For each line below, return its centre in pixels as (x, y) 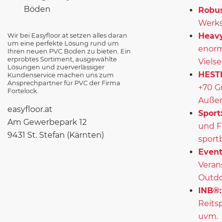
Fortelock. (23, 91)
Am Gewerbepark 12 (47, 122)
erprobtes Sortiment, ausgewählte (62, 59)
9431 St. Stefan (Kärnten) (56, 135)
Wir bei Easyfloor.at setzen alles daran (67, 35)
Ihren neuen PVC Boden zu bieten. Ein (69, 51)
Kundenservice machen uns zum (61, 75)
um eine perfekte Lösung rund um (63, 43)
